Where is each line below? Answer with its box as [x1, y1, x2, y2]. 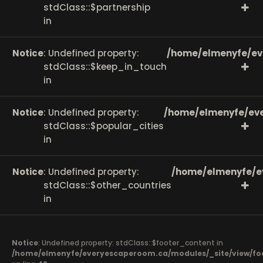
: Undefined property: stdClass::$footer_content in [38, 238, 223, 248]
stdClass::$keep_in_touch [43, 60, 167, 73]
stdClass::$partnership [43, 1, 150, 14]
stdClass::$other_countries [43, 179, 171, 191]
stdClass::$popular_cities [43, 120, 164, 132]
